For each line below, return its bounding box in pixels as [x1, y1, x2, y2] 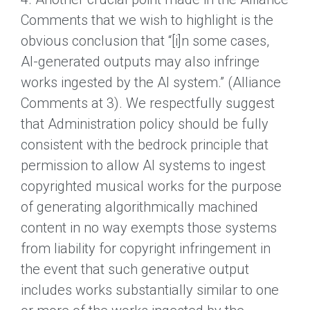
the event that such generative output [21, 260, 249, 277]
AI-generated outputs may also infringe [21, 53, 259, 70]
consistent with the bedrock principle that [21, 136, 268, 153]
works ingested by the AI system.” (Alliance [21, 73, 281, 91]
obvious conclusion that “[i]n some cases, [21, 32, 269, 49]
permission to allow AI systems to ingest [21, 156, 266, 174]
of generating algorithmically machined [21, 198, 258, 215]
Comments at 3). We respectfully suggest [21, 94, 275, 111]
